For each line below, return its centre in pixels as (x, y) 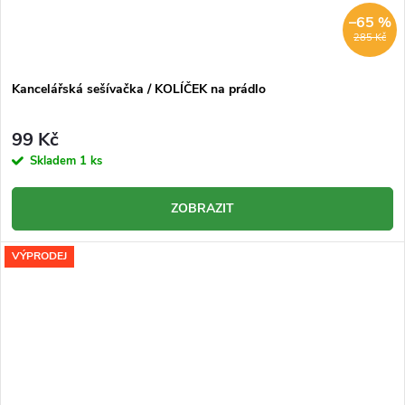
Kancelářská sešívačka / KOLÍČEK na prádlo (139, 89)
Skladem (55, 160)
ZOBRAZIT (202, 208)
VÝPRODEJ (39, 256)
